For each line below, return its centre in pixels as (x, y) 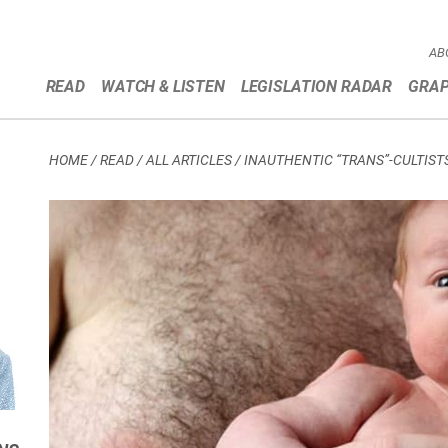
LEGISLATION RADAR (316, 86)
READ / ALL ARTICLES (166, 160)
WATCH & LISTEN (163, 86)
